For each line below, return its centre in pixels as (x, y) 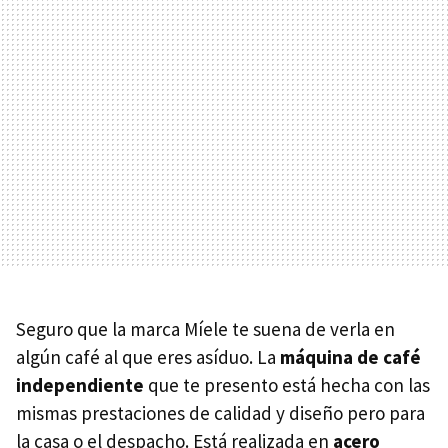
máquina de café (350, 357)
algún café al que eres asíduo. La (148, 357)
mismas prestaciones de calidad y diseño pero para (220, 413)
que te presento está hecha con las (287, 385)
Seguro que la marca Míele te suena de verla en (205, 329)
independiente (80, 385)
